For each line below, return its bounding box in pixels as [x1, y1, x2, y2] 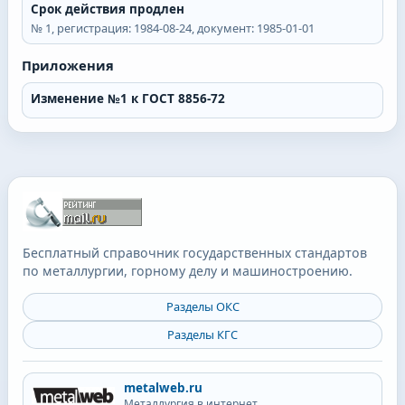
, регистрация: [51, 20, 134, 37]
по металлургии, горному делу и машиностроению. [23, 262, 353, 280]
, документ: [191, 20, 257, 37]
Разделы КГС [167, 326, 238, 344]
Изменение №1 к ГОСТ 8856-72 [30, 90, 225, 108]
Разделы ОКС [165, 298, 240, 316]
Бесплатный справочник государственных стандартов [23, 244, 367, 262]
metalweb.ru [123, 379, 202, 396]
